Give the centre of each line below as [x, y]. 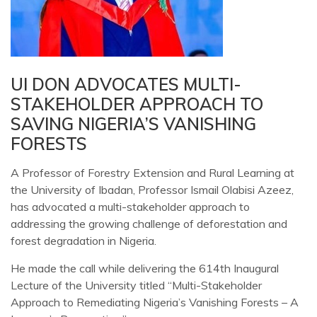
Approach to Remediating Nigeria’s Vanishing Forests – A [155, 302]
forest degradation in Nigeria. [83, 241]
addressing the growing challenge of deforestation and [149, 224]
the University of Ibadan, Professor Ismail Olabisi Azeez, [152, 190]
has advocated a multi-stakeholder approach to [130, 207]
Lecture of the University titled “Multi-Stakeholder [136, 286]
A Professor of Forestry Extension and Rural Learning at [152, 173]
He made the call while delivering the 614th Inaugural [145, 269]
